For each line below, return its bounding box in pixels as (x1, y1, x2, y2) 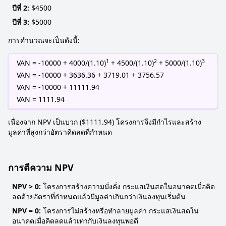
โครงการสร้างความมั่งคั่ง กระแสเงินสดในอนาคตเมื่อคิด (41, 182, 215, 191)
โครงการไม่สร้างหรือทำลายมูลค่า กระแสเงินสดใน (41, 206, 199, 215)
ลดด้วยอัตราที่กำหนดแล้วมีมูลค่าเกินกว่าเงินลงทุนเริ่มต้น (12, 192, 186, 201)
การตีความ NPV (8, 161, 74, 174)
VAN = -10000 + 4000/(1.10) (17, 58, 106, 68)
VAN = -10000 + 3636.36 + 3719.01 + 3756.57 (17, 70, 164, 80)
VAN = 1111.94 (17, 94, 65, 104)
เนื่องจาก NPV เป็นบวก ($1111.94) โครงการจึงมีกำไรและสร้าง (8, 117, 201, 127)
